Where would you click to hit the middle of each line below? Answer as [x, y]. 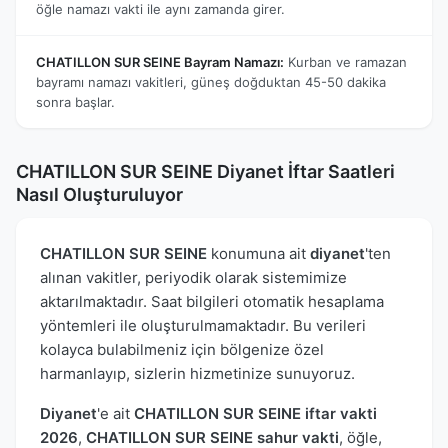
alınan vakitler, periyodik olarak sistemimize [193, 277]
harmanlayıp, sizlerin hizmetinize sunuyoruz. [197, 373]
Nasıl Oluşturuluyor [99, 194]
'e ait [115, 413]
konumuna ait [258, 253]
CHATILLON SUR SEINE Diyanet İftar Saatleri [205, 171]
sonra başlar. [75, 101]
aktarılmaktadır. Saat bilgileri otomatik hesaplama [212, 301]
